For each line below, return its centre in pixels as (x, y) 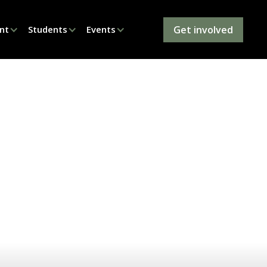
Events (101, 29)
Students (48, 29)
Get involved (203, 30)
